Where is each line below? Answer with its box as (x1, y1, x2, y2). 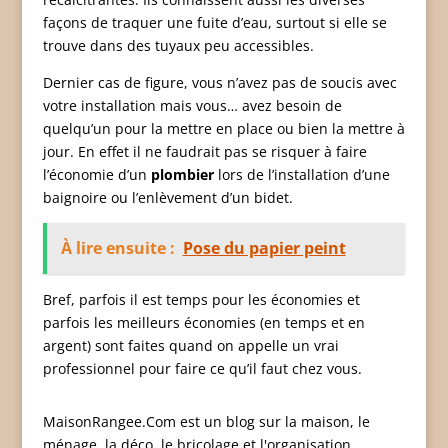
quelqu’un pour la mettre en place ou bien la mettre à (42, 119, 405, 138)
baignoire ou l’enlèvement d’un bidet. (42, 188, 293, 207)
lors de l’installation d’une (213, 165, 390, 184)
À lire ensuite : (60, 237, 175, 259)
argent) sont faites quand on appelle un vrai (42, 336, 339, 355)
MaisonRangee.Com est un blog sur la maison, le (42, 412, 370, 431)
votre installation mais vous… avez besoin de (42, 96, 342, 115)
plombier (150, 165, 214, 184)
